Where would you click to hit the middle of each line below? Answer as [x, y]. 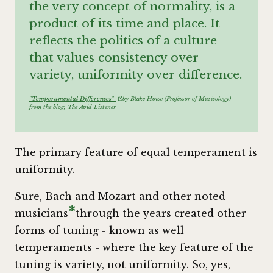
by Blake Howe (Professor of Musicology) [177, 98]
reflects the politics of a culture [123, 40]
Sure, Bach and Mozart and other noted [120, 196]
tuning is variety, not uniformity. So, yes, [122, 264]
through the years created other [161, 213]
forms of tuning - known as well [99, 230]
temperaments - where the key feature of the [134, 247]
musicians [41, 213]
